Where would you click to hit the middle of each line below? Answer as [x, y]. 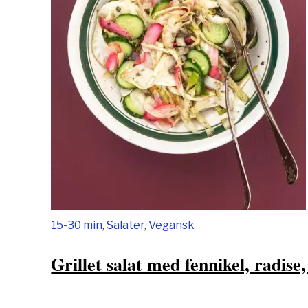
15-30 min [77, 225]
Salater [126, 225]
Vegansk [172, 225]
